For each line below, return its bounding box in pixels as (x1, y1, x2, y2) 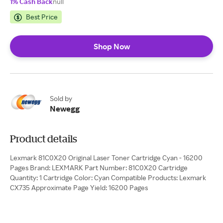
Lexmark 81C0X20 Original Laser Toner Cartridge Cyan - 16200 (10, 153, 203, 162)
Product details (10, 133, 77, 144)
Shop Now (93, 41, 130, 51)
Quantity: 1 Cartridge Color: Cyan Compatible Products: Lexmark (10, 173, 206, 182)
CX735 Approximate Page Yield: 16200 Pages (10, 183, 148, 192)
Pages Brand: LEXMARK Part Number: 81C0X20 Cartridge (10, 163, 188, 172)
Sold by (50, 94, 72, 103)
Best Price (26, 12, 58, 21)
